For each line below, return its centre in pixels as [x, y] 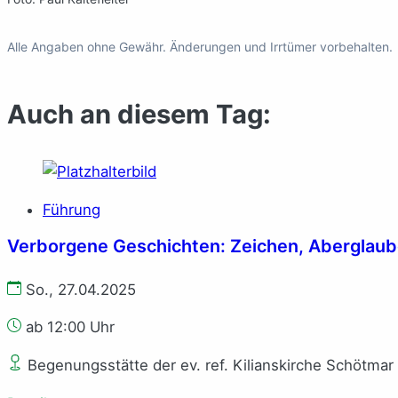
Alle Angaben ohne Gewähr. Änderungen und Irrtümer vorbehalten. [200, 46]
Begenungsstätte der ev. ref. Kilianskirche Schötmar [208, 366]
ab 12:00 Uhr [68, 327]
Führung [72, 209]
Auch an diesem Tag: [139, 114]
